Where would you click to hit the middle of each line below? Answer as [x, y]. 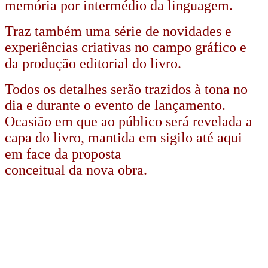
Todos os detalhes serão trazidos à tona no [126, 89]
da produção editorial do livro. [93, 63]
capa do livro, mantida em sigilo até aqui [124, 137]
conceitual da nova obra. [76, 170]
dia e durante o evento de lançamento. [115, 105]
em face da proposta [63, 153]
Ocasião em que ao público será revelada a [129, 121]
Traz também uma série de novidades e [118, 31]
